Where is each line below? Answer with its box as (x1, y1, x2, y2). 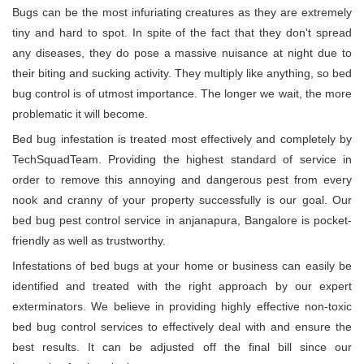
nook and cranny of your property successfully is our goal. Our (12, 193, 352, 207)
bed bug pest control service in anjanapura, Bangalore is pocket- (12, 214, 352, 227)
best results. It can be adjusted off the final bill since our (12, 340, 352, 354)
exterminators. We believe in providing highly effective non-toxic (12, 300, 352, 314)
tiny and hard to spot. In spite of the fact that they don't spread (12, 26, 352, 40)
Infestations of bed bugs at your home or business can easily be (12, 259, 352, 273)
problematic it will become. (12, 107, 148, 121)
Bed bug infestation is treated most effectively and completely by (12, 132, 352, 146)
